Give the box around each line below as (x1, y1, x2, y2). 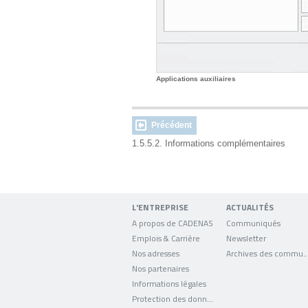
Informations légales (132, 278, 206, 289)
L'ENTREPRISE (132, 201, 188, 213)
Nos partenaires (132, 263, 189, 274)
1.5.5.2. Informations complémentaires (132, 138, 288, 148)
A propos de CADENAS (132, 217, 213, 228)
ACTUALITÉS (226, 201, 274, 213)
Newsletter (226, 232, 267, 243)
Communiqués (226, 217, 281, 228)
